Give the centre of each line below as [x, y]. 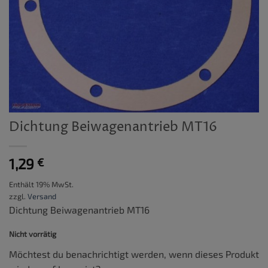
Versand [42, 196]
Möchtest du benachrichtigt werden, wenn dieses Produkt [134, 254]
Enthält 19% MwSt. [41, 184]
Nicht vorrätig [33, 234]
